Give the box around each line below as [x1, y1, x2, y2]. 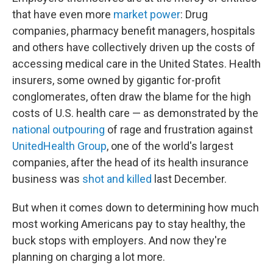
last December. [152, 172, 227, 185]
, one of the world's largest [107, 140, 233, 152]
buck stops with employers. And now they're [12, 234, 227, 247]
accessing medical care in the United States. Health [12, 57, 261, 70]
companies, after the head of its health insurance [12, 156, 249, 169]
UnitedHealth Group [12, 140, 107, 152]
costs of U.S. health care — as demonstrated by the [12, 107, 258, 119]
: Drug [180, 8, 208, 21]
